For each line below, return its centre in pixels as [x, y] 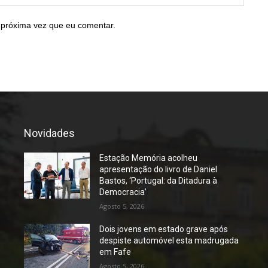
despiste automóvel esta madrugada [169, 240]
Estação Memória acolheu [149, 158]
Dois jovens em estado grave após [164, 229]
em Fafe [115, 252]
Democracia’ [123, 192]
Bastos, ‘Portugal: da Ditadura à [159, 180]
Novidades [49, 133]
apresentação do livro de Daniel [159, 169]
